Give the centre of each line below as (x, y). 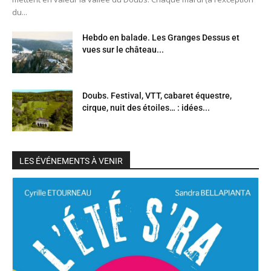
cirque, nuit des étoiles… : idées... (146, 108)
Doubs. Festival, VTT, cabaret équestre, (157, 96)
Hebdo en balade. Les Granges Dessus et (161, 38)
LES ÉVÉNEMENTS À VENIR (71, 161)
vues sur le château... (123, 50)
